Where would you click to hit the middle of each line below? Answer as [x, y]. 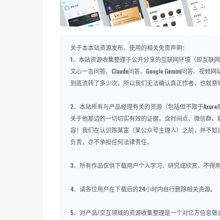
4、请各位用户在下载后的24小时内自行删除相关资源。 [143, 189]
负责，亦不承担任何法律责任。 [111, 142]
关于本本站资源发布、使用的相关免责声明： [129, 47]
